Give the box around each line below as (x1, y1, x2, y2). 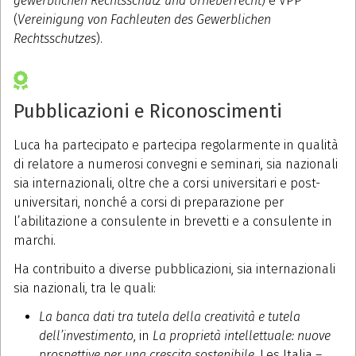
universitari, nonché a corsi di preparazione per (14, 195, 284, 211)
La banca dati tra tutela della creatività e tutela (39, 309, 300, 325)
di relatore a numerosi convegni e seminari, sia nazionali (14, 157, 338, 172)
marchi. (14, 233, 56, 249)
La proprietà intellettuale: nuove (149, 328, 331, 344)
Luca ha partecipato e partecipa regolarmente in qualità (14, 137, 339, 153)
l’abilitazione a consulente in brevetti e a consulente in (14, 214, 332, 230)
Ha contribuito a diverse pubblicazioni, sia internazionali (14, 261, 335, 277)
